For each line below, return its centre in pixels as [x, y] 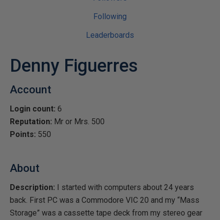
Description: [32, 187]
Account [30, 90]
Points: [23, 134]
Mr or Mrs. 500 [78, 122]
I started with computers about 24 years [124, 187]
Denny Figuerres [74, 66]
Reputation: [31, 122]
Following [110, 16]
